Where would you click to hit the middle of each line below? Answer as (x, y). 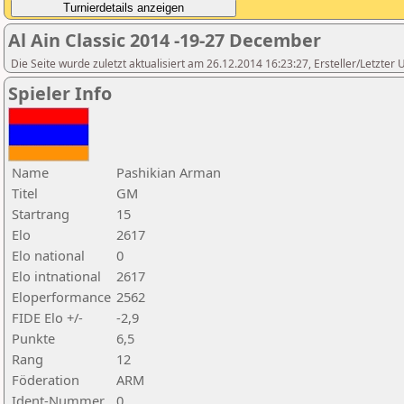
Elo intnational (56, 276)
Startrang (41, 214)
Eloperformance (61, 297)
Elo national (48, 255)
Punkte (33, 338)
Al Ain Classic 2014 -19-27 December (165, 40)
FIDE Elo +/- (47, 317)
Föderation (46, 380)
